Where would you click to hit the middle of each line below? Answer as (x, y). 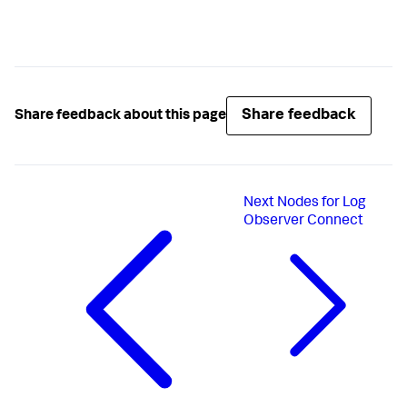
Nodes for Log (322, 204)
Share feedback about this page (120, 116)
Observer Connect (304, 222)
